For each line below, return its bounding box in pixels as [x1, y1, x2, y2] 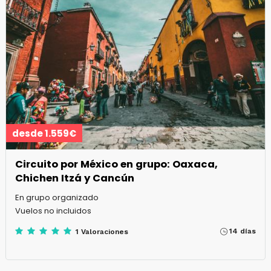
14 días [229, 226, 256, 235]
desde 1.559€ [11, 126, 76, 140]
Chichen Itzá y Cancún [15, 171, 134, 185]
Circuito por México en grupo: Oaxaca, [15, 157, 218, 171]
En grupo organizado [15, 191, 99, 203]
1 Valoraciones [75, 227, 128, 236]
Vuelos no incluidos [15, 204, 91, 217]
